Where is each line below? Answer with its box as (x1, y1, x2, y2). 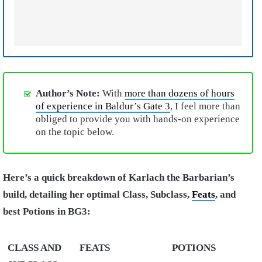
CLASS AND (8, 242, 61, 253)
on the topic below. (36, 126, 114, 138)
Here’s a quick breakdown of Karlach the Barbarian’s (3, 171, 235, 183)
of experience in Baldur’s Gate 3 (36, 101, 170, 112)
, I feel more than (170, 101, 240, 112)
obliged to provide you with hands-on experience (36, 113, 240, 125)
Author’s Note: (36, 88, 102, 99)
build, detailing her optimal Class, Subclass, (3, 188, 192, 200)
